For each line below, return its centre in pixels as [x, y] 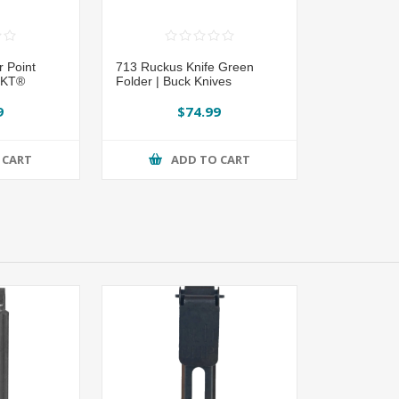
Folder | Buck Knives [173, 81]
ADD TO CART [210, 160]
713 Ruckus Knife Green [184, 66]
